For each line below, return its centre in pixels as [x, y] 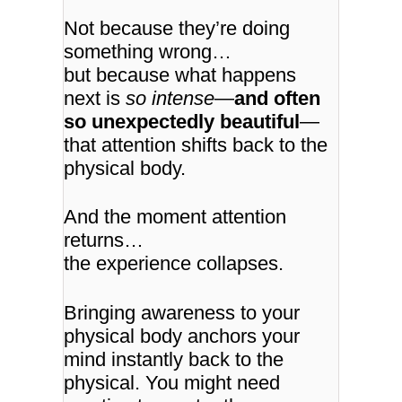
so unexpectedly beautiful [182, 121]
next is [95, 98]
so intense [170, 98]
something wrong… [148, 51]
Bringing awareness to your [182, 312]
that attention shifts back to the [196, 144]
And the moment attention [175, 217]
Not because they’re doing [177, 28]
